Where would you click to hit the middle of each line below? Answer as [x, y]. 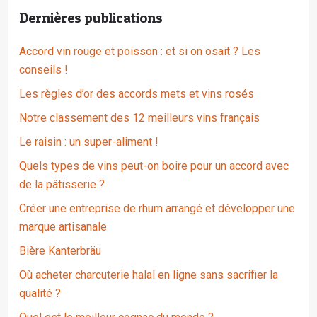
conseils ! [44, 70]
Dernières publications [91, 18]
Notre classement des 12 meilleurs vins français [139, 118]
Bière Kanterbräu [60, 251]
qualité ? [40, 293]
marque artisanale [63, 227]
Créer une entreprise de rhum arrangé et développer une [157, 208]
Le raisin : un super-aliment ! [89, 142]
